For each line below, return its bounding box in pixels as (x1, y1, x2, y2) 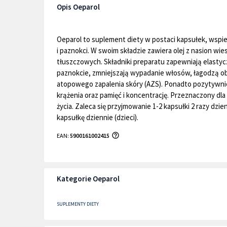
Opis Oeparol (57, 2, 100, 12)
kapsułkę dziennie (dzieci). (57, 112, 138, 122)
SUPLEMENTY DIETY (57, 201, 99, 207)
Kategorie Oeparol (57, 174, 120, 183)
